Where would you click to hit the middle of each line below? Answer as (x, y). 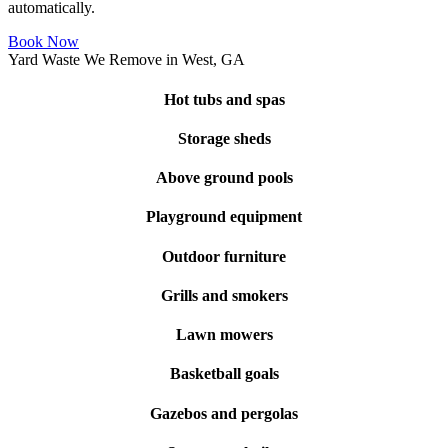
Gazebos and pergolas (224, 413)
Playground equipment (224, 217)
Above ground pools (224, 178)
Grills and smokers (224, 295)
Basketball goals (224, 374)
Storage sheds (224, 138)
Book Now (43, 42)
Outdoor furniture (224, 256)
